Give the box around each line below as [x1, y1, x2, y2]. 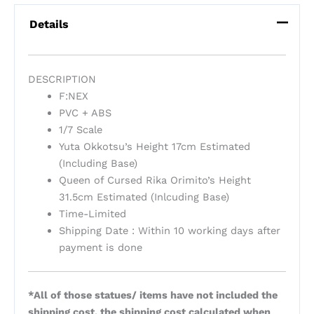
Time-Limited [58, 207, 126, 220]
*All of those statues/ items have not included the [27, 289, 278, 302]
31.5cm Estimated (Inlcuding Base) [58, 190, 229, 203]
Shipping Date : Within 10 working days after [58, 224, 280, 237]
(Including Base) [58, 156, 137, 170]
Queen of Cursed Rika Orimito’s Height [58, 173, 251, 186]
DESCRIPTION [27, 72, 96, 86]
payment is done [58, 240, 142, 254]
